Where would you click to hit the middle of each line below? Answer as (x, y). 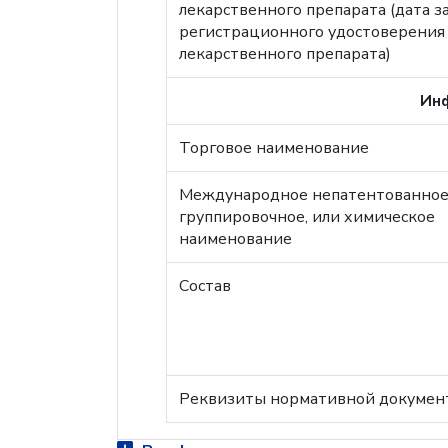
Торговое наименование (274, 148)
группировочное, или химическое (307, 217)
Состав (205, 286)
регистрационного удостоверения (312, 32)
